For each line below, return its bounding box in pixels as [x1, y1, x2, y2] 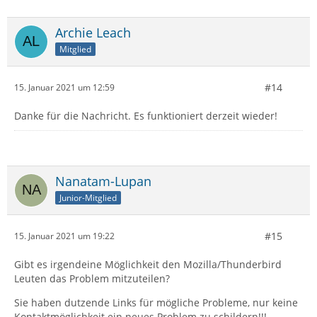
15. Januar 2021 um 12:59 [14, 81, 115, 94]
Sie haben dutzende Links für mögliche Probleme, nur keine [14, 295, 298, 309]
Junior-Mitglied [59, 191, 117, 204]
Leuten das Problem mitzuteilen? [14, 271, 170, 285]
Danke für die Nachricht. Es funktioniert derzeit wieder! [14, 108, 277, 122]
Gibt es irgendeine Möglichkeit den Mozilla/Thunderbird [14, 257, 282, 271]
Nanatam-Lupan [55, 172, 151, 190]
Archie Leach [55, 23, 131, 41]
